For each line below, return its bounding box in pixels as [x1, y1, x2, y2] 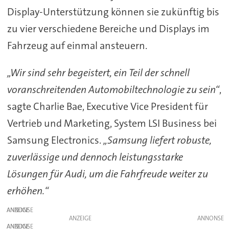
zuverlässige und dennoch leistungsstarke [7, 150, 183, 164]
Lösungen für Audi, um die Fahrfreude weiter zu [7, 167, 208, 180]
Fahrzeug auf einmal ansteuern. [7, 38, 147, 52]
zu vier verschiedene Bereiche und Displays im [7, 21, 210, 35]
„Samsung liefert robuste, [103, 133, 212, 147]
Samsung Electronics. [7, 133, 103, 147]
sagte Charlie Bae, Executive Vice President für [7, 99, 208, 113]
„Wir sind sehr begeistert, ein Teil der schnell [7, 65, 190, 79]
